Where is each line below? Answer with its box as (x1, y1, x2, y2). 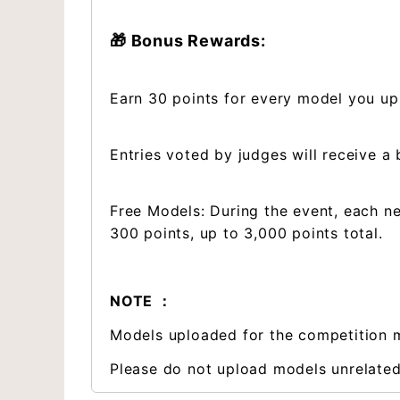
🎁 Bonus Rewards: (110, 31, 266, 50)
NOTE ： (110, 292, 172, 310)
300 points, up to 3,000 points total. (110, 224, 383, 242)
